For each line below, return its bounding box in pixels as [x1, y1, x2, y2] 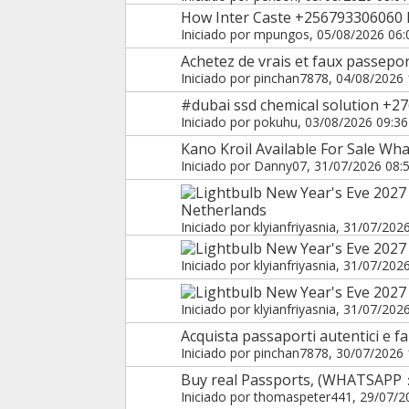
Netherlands [180, 199, 267, 220]
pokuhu [253, 112, 298, 131]
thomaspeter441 [253, 387, 352, 405]
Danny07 [253, 156, 307, 174]
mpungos [253, 25, 309, 43]
